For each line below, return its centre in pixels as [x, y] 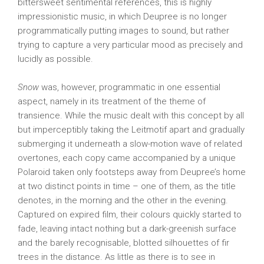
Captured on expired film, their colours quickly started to [130, 214]
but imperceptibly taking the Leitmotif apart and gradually [131, 130]
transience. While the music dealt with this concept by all [131, 115]
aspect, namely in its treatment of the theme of [112, 101]
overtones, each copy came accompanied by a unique [127, 158]
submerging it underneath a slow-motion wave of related [130, 144]
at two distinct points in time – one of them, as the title [127, 186]
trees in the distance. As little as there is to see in [116, 257]
